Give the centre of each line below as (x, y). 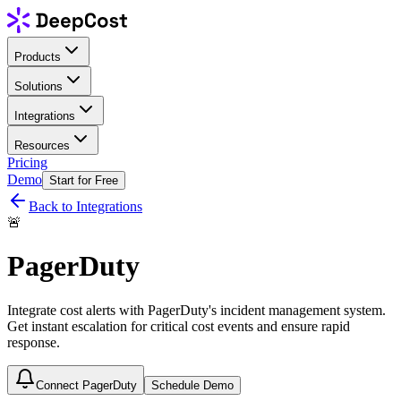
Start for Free (84, 180)
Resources (42, 145)
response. (34, 342)
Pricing (27, 162)
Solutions (38, 86)
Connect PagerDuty (86, 385)
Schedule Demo (192, 385)
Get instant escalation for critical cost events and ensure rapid (179, 326)
